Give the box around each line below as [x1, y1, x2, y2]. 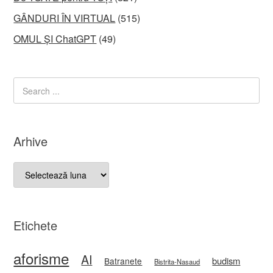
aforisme [13, 247, 69, 269]
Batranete [104, 254, 143, 267]
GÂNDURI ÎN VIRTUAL [13, 11, 116, 25]
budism [212, 253, 241, 267]
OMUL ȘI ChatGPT [13, 32, 97, 46]
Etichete [13, 216, 58, 234]
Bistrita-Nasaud [154, 256, 200, 266]
